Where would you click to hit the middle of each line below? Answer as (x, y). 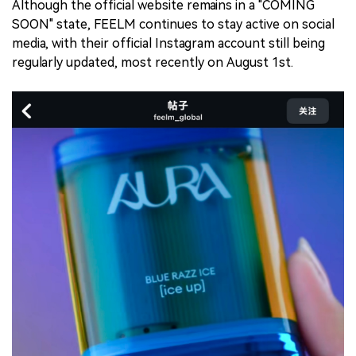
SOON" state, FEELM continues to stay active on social (173, 24)
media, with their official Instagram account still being (168, 43)
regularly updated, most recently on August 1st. (153, 62)
